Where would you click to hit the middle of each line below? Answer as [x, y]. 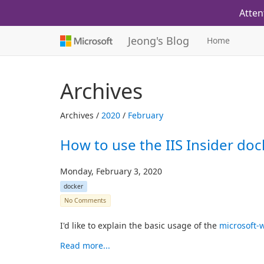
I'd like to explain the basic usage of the [140, 225]
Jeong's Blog [159, 41]
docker [74, 186]
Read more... [85, 245]
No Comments [85, 200]
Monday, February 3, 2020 [111, 171]
